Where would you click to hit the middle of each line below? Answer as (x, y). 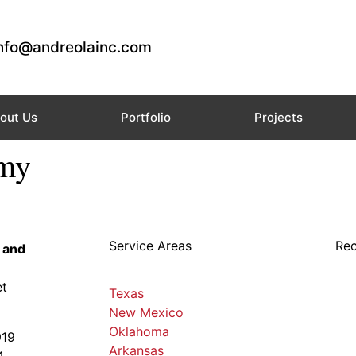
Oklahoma (139, 332)
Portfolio (146, 117)
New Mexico (146, 313)
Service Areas (150, 246)
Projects (278, 117)
